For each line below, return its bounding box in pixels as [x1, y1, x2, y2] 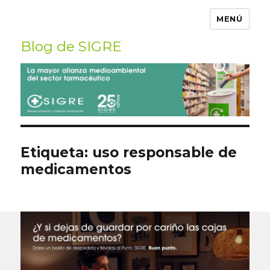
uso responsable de [92, 144, 237, 162]
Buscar [210, 54, 237, 67]
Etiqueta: [20, 144, 93, 162]
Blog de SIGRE [20, 38, 126, 55]
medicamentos [20, 161, 132, 178]
